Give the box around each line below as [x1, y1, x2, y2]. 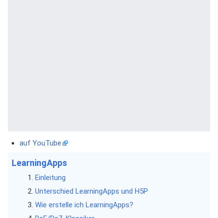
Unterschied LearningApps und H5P [35, 187, 148, 196]
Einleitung [35, 173, 66, 182]
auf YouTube [19, 138, 61, 147]
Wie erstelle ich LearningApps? [35, 200, 133, 209]
